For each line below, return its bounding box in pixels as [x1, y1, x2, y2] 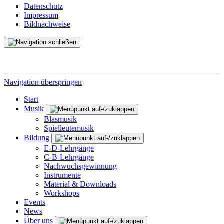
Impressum [24, 10, 58, 19]
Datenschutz [24, 1, 63, 10]
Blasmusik [44, 114, 77, 123]
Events [24, 197, 45, 206]
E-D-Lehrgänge [44, 143, 94, 152]
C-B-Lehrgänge [44, 152, 94, 161]
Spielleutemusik [44, 123, 94, 132]
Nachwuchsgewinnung [44, 161, 117, 170]
